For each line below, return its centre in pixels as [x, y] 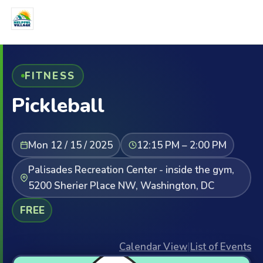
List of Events [221, 247]
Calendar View [153, 247]
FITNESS [50, 76]
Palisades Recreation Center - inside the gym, [131, 170]
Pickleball [58, 106]
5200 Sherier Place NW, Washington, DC [121, 186]
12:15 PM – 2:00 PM [181, 145]
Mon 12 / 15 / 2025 [70, 145]
